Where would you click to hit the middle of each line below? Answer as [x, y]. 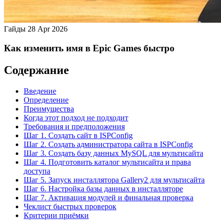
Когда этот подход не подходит [76, 117]
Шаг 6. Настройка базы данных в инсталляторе [103, 188]
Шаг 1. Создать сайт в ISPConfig [78, 135]
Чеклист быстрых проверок [70, 206]
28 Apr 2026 [48, 29]
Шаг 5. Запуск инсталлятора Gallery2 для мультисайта [114, 180]
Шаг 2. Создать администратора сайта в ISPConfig [108, 144]
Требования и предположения [74, 126]
